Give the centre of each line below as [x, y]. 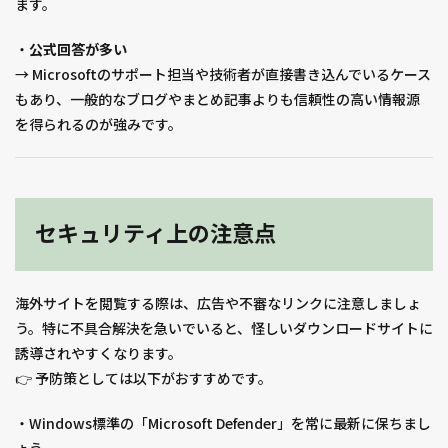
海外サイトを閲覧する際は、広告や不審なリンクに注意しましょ [218, 303]
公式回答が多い [78, 49]
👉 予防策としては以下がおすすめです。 [143, 378]
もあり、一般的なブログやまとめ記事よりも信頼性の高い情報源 [217, 99]
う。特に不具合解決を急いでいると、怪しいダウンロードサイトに [224, 328]
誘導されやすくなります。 [98, 353]
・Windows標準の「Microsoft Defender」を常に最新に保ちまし [223, 423]
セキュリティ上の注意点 [155, 234]
